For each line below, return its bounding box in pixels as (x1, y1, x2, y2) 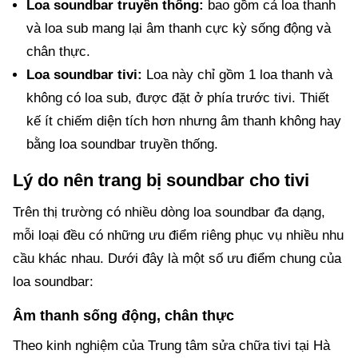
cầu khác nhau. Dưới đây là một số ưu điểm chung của (13, 250, 341, 266)
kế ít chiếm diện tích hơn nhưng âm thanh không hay (26, 113, 341, 129)
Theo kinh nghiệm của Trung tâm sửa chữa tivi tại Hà (13, 338, 330, 354)
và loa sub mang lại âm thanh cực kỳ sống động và (26, 20, 331, 36)
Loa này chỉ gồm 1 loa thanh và (141, 66, 332, 82)
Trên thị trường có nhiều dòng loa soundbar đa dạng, (13, 204, 325, 220)
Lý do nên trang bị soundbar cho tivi (13, 169, 309, 190)
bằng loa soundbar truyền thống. (26, 136, 218, 152)
